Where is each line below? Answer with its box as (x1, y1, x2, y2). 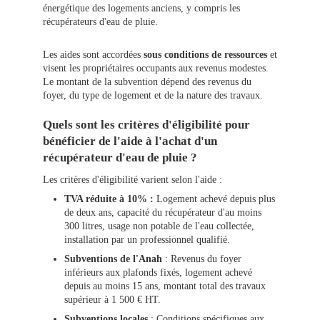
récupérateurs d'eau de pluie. (43, 16, 161, 28)
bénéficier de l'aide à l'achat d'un (43, 134, 217, 149)
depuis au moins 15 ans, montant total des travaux (64, 281, 266, 292)
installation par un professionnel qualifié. (64, 234, 230, 246)
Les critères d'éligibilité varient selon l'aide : (43, 174, 222, 186)
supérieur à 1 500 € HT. (64, 294, 161, 306)
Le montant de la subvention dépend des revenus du (43, 76, 251, 88)
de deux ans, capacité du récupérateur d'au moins (64, 207, 261, 219)
